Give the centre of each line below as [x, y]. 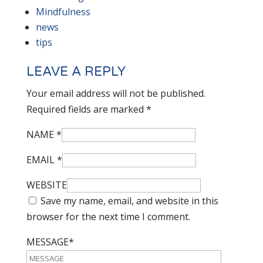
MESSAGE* [50, 242]
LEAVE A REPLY [76, 72]
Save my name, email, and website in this [129, 201]
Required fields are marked [86, 109]
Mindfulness [63, 12]
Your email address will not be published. [116, 93]
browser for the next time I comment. [108, 217]
